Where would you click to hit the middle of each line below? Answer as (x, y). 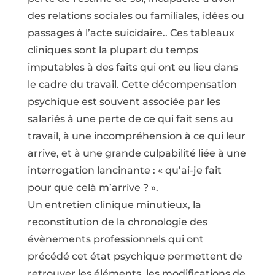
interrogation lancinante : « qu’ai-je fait (124, 170)
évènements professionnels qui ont (115, 239)
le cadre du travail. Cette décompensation (132, 84)
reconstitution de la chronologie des (117, 222)
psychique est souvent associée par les (124, 102)
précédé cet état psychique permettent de (135, 256)
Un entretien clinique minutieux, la (114, 205)
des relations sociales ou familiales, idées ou (136, 16)
